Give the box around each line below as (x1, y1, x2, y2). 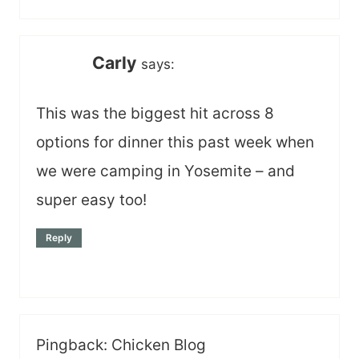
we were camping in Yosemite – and (36, 161, 295, 180)
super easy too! (36, 190, 147, 209)
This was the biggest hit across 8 (36, 103, 274, 123)
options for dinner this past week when (36, 132, 314, 151)
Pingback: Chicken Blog (36, 336, 206, 355)
